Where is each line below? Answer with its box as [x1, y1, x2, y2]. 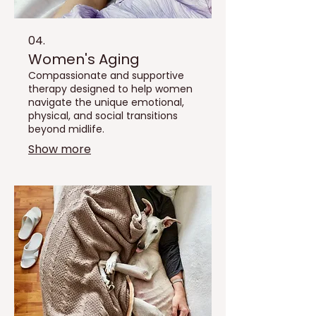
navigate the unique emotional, [28, 95, 184, 110]
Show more [28, 141, 91, 158]
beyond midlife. [28, 122, 104, 137]
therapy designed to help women [28, 82, 193, 97]
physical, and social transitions [28, 109, 178, 123]
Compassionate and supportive [28, 68, 184, 83]
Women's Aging [28, 49, 140, 70]
